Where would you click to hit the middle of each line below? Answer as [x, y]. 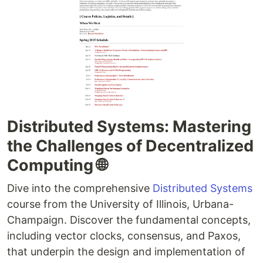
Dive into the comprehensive [80, 188]
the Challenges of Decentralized [130, 146]
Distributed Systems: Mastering [129, 126]
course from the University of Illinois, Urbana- [120, 204]
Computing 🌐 [57, 165]
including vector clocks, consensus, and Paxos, [124, 235]
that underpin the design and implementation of [126, 251]
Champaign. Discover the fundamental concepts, [129, 220]
